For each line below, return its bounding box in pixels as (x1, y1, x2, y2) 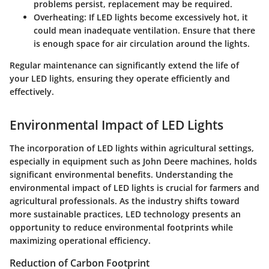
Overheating (34, 11, 84, 23)
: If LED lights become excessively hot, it (84, 11, 248, 23)
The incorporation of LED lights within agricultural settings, (10, 142, 254, 154)
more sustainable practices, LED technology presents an (10, 208, 241, 220)
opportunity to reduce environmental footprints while (10, 221, 233, 233)
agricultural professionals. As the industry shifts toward (10, 195, 240, 207)
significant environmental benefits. (10, 168, 156, 180)
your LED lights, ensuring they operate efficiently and (10, 73, 230, 85)
